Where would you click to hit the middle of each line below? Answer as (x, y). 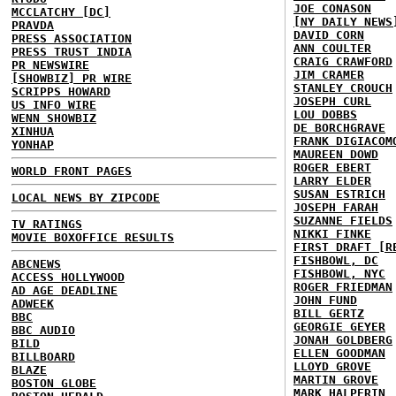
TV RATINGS (47, 224)
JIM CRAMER (329, 75)
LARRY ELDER (332, 181)
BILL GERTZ (329, 313)
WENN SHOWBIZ (54, 118)
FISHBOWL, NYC (339, 274)
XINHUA (33, 131)
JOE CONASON (332, 8)
